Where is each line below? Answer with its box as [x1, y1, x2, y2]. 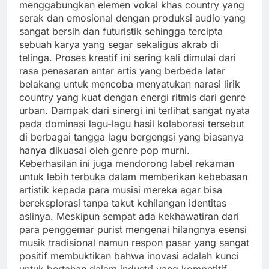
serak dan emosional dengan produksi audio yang [19, 11, 246, 24]
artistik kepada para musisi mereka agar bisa [19, 183, 222, 196]
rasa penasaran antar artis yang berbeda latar [19, 64, 225, 77]
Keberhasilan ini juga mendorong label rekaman [19, 157, 234, 169]
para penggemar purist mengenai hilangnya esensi [19, 223, 247, 235]
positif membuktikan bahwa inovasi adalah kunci [19, 249, 239, 262]
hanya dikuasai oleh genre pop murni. [19, 144, 190, 156]
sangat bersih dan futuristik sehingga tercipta [19, 25, 223, 37]
